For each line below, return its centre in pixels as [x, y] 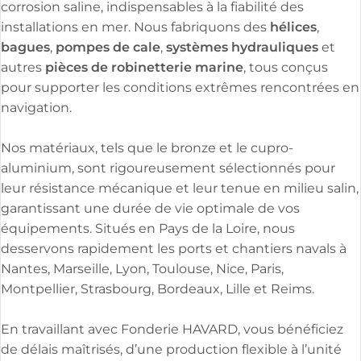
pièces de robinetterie [118, 68]
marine [219, 68]
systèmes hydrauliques [242, 48]
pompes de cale [108, 48]
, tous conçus [286, 68]
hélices [293, 27]
